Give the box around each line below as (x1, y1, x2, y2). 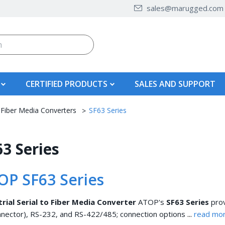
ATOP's (138, 196, 166, 207)
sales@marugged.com (147, 3, 223, 13)
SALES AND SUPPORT (135, 78, 216, 89)
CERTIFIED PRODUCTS (26, 78, 107, 89)
